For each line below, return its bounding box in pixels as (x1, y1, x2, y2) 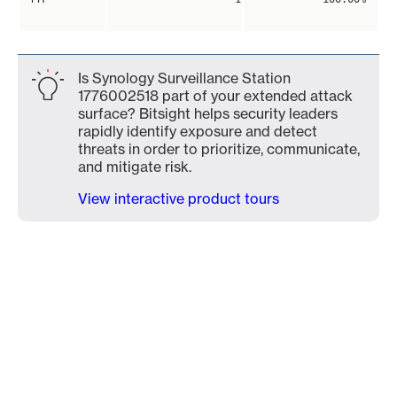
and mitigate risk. (78, 158, 191, 175)
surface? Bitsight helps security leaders (78, 105, 338, 122)
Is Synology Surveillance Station (78, 69, 291, 87)
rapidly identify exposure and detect (78, 122, 317, 140)
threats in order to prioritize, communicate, (78, 140, 360, 158)
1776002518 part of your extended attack (78, 87, 353, 105)
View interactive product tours (78, 190, 279, 207)
